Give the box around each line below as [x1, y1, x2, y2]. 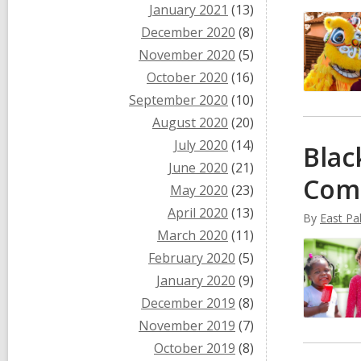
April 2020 [168, 204, 228, 222]
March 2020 [157, 226, 228, 244]
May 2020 [170, 181, 228, 199]
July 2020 [174, 136, 228, 154]
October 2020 [147, 68, 228, 86]
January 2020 [156, 272, 235, 289]
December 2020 [141, 23, 235, 41]
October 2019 [154, 339, 235, 357]
